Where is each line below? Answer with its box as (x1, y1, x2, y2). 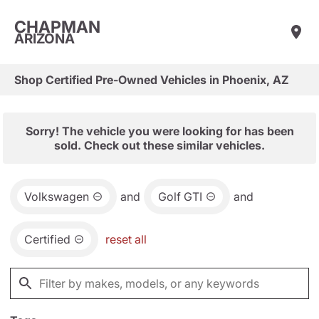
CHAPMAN (14, 16, 100, 37)
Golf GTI (158, 189, 202, 204)
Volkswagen (24, 189, 89, 204)
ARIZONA (14, 30, 75, 47)
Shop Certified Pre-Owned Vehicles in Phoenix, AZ (14, 73, 289, 87)
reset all (105, 232, 147, 246)
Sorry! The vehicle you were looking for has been (25, 124, 294, 138)
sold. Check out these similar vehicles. (54, 138, 265, 152)
